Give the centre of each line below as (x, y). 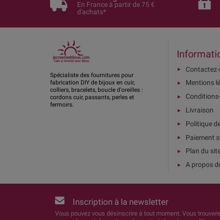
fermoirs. (62, 104)
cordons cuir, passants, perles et (92, 97)
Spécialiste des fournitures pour (92, 75)
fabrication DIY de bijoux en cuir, (92, 82)
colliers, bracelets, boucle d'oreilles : (96, 90)
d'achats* (92, 12)
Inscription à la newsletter (121, 202)
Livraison (199, 110)
